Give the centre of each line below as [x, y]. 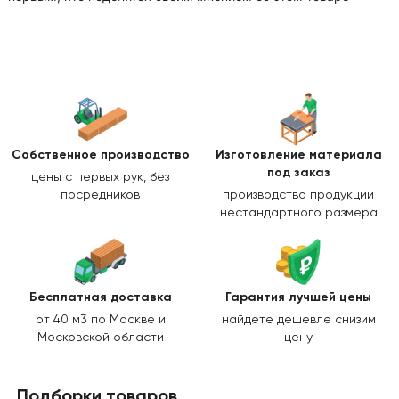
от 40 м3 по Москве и [100, 320]
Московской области [100, 338]
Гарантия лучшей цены [299, 298]
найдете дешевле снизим [298, 320]
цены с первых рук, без [101, 178]
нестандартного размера [298, 213]
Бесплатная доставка [100, 298]
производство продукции [299, 195]
